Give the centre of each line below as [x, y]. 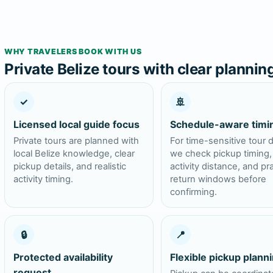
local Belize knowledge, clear [74, 154]
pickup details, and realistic [70, 167]
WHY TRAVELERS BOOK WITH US [73, 52]
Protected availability [63, 257]
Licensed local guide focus [76, 125]
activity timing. [43, 179]
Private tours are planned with [76, 141]
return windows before [218, 179]
